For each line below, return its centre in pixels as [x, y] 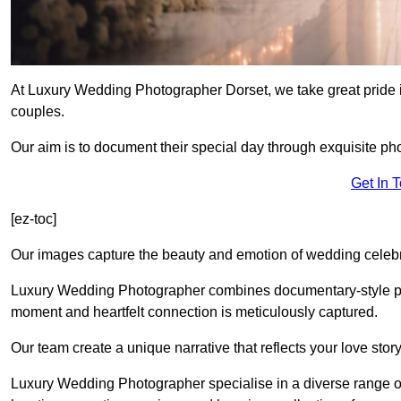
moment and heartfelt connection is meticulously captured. [194, 312]
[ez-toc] [34, 219]
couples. [38, 112]
